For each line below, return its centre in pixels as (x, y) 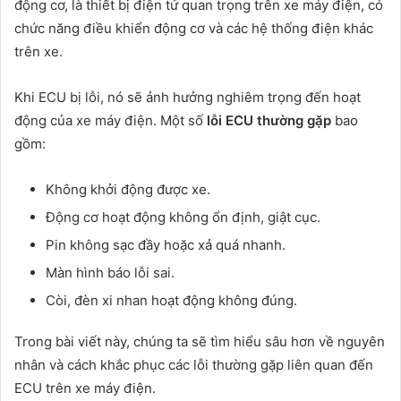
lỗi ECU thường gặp (269, 121)
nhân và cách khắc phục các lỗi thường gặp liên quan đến (194, 365)
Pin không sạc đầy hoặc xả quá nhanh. (166, 245)
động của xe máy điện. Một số (111, 121)
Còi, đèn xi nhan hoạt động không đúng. (171, 301)
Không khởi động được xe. (128, 190)
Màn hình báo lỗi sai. (110, 273)
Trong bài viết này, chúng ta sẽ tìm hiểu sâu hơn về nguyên (200, 342)
